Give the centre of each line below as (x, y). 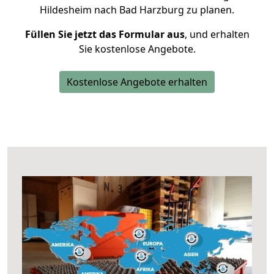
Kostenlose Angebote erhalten (137, 82)
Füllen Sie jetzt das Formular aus (105, 34)
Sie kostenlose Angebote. (137, 49)
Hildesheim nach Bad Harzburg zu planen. (137, 10)
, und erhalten (217, 34)
